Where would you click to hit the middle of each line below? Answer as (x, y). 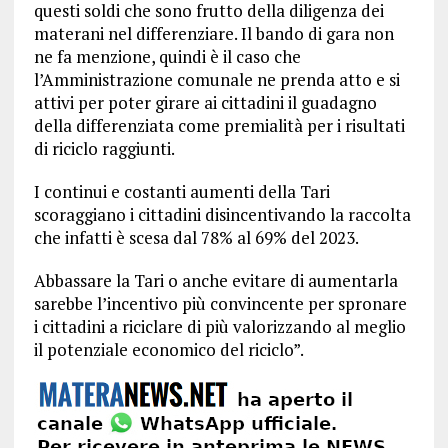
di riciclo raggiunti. (104, 148)
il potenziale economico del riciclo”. (168, 349)
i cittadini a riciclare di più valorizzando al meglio (219, 326)
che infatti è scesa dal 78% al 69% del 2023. (196, 237)
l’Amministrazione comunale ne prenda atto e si (216, 79)
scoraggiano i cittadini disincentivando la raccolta (222, 214)
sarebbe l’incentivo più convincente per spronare (220, 303)
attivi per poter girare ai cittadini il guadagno (205, 102)
